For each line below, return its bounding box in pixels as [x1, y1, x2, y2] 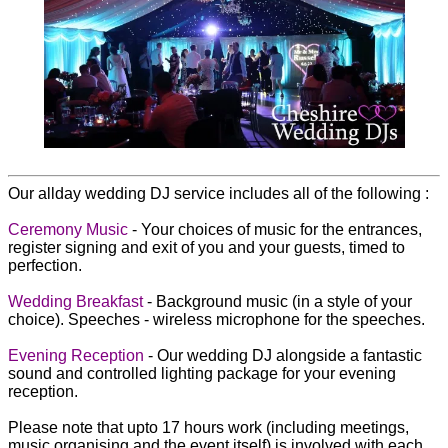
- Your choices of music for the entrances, [128, 220, 422, 238]
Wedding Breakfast [8, 292, 143, 310]
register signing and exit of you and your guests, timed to [8, 238, 405, 256]
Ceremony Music [8, 220, 128, 238]
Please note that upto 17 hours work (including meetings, [8, 418, 409, 436]
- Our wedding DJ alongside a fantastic [144, 346, 422, 364]
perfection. [8, 256, 82, 274]
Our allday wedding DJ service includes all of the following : [8, 184, 429, 202]
